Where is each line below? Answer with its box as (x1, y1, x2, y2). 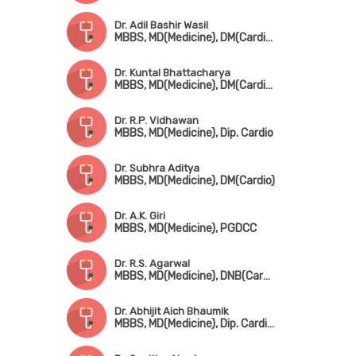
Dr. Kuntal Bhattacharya (114, 67, 230, 79)
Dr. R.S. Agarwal (114, 257, 190, 269)
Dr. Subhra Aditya (114, 162, 199, 174)
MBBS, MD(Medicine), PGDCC (114, 222, 257, 235)
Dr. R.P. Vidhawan (114, 114, 199, 126)
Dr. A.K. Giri (114, 210, 165, 222)
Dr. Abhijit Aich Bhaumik (114, 305, 229, 317)
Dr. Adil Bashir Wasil (114, 19, 208, 31)
